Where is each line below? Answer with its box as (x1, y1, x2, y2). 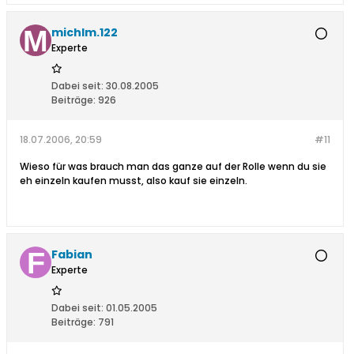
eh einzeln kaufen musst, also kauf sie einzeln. (20, 174, 247, 188)
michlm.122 (51, 24, 118, 41)
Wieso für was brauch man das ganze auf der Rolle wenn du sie (20, 160, 326, 174)
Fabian (51, 247, 92, 263)
